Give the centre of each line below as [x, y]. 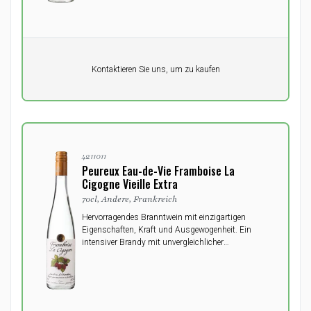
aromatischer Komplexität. [130, 255]
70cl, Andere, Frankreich [129, 199]
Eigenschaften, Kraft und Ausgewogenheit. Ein [167, 230]
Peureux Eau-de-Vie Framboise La [158, 171]
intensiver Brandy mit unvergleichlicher [153, 242]
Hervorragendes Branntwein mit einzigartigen [164, 217]
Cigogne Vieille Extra [130, 184]
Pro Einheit [60, 64]
